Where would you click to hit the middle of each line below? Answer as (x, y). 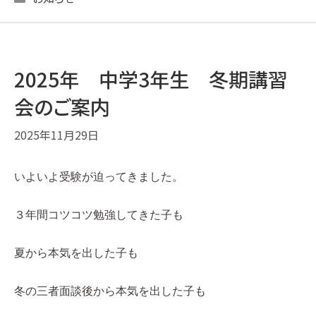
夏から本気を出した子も (76, 253)
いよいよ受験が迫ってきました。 (99, 177)
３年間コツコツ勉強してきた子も (99, 215)
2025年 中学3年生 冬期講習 (151, 79)
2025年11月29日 (56, 135)
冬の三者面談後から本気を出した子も (110, 291)
